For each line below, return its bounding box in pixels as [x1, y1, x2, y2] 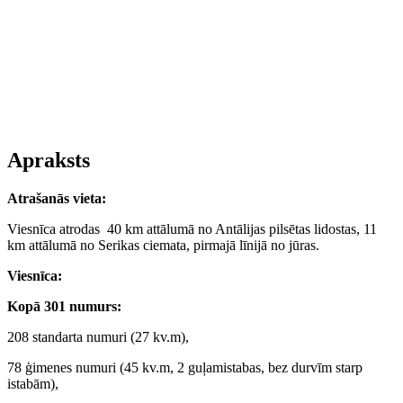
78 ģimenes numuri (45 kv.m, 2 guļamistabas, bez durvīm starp [7, 360, 363, 375]
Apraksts [7, 148, 90, 173]
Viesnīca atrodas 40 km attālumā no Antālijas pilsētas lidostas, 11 [7, 221, 377, 237]
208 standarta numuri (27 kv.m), [7, 329, 189, 345]
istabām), [7, 376, 58, 391]
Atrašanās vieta [7, 191, 102, 206]
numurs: [69, 299, 121, 314]
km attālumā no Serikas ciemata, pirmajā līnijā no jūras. [7, 237, 319, 253]
